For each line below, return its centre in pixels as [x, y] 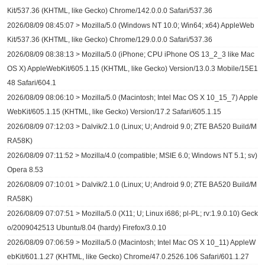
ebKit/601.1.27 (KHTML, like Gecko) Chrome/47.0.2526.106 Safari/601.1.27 [128, 257]
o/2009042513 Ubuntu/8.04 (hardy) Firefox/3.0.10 [87, 228]
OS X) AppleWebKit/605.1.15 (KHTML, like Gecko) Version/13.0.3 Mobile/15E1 [132, 69]
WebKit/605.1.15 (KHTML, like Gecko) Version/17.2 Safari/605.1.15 [114, 112]
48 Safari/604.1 [32, 83]
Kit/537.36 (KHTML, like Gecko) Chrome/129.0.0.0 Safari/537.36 [110, 40]
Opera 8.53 [25, 170]
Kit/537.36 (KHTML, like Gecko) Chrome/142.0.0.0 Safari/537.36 [110, 11]
